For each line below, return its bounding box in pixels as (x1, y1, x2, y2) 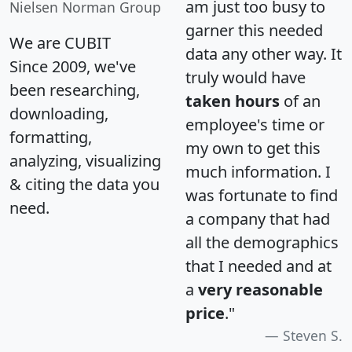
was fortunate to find (185, 184, 338, 206)
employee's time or (185, 113, 324, 135)
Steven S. (283, 325, 343, 345)
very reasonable (198, 278, 323, 300)
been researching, (9, 79, 140, 101)
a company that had (185, 207, 330, 229)
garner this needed (185, 19, 323, 41)
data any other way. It (185, 42, 342, 64)
